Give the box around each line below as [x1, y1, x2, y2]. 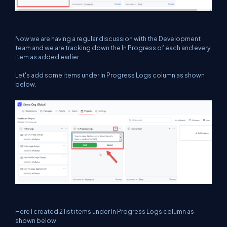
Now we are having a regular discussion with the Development [15, 34, 201, 43]
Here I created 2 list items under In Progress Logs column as [15, 207, 194, 215]
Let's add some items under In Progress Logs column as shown [15, 71, 205, 80]
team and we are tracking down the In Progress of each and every [15, 44, 211, 52]
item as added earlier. [15, 53, 81, 61]
